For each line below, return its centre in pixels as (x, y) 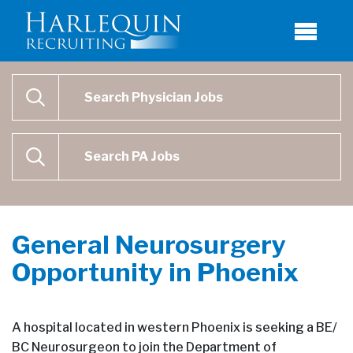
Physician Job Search (75, 84)
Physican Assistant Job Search (104, 143)
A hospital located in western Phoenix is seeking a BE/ (175, 327)
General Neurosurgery (149, 244)
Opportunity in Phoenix (155, 272)
